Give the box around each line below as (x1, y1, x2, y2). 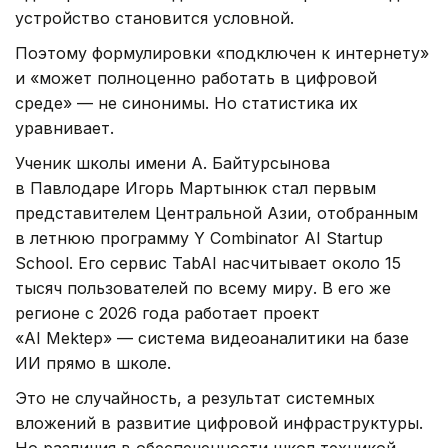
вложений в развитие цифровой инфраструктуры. (15, 413, 423, 434)
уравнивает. (15, 118, 114, 139)
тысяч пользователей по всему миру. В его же (15, 278, 391, 299)
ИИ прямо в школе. (15, 353, 171, 374)
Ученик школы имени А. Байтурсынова (15, 153, 330, 174)
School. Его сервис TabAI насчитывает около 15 (15, 253, 401, 274)
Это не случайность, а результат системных (15, 388, 375, 409)
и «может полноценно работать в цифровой (15, 68, 377, 89)
